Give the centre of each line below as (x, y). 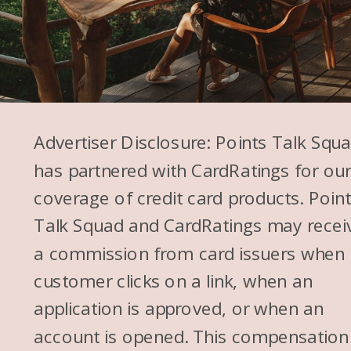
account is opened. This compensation (191, 336)
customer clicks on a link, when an (173, 281)
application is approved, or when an (179, 308)
